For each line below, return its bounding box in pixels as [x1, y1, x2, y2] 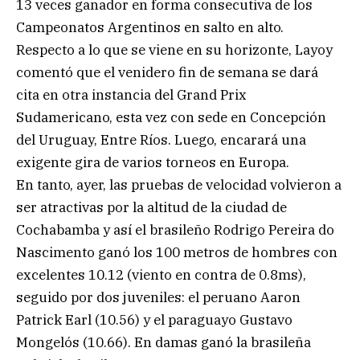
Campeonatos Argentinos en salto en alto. [16, 18, 284, 36]
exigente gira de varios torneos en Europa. [16, 153, 289, 171]
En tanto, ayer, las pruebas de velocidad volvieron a [16, 175, 342, 194]
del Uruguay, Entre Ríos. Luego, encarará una [16, 130, 306, 149]
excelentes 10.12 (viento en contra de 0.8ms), [16, 265, 306, 284]
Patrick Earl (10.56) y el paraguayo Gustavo [16, 310, 292, 329]
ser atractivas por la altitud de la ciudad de [16, 198, 287, 216]
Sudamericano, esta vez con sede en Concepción [16, 108, 326, 126]
